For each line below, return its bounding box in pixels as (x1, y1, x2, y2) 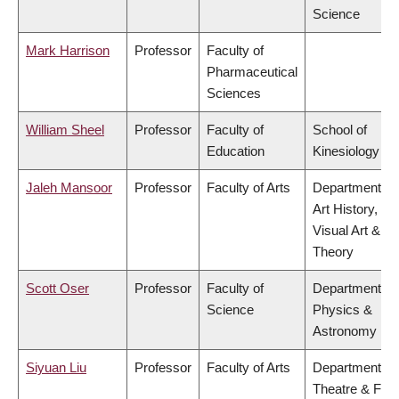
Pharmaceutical (207, 64, 297, 80)
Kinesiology (313, 143, 379, 159)
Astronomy (313, 323, 377, 339)
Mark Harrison (26, 43, 110, 59)
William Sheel (26, 122, 104, 138)
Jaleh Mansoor (26, 180, 112, 196)
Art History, (313, 201, 378, 217)
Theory (313, 244, 354, 260)
